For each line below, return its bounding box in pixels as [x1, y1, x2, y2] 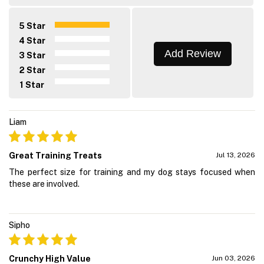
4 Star [19, 36, 46, 46]
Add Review [164, 47, 221, 60]
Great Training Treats [9, 150, 102, 160]
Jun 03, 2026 [212, 253, 255, 262]
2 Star [19, 65, 45, 75]
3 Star [19, 51, 46, 61]
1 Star [20, 80, 45, 90]
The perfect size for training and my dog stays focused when [9, 167, 255, 177]
